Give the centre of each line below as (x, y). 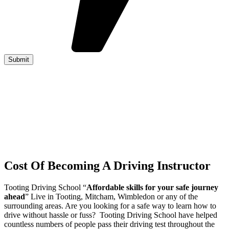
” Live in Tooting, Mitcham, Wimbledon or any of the (111, 196)
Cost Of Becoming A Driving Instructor (107, 165)
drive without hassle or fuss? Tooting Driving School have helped (111, 215)
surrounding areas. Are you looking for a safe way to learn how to (110, 205)
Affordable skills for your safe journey (152, 187)
